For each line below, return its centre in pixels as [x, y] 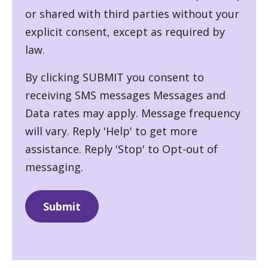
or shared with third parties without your [132, 13]
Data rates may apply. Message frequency [133, 113]
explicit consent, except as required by [125, 31]
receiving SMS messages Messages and [125, 95]
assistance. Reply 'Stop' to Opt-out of [121, 149]
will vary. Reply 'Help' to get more [111, 131]
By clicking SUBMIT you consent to [115, 77]
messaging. [54, 167]
